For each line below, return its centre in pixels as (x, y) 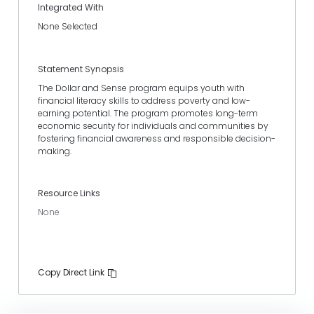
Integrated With (71, 8)
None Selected (68, 27)
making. (55, 151)
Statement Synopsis (81, 69)
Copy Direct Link (72, 273)
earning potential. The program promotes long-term (148, 113)
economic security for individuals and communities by (153, 125)
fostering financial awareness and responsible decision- (157, 138)
